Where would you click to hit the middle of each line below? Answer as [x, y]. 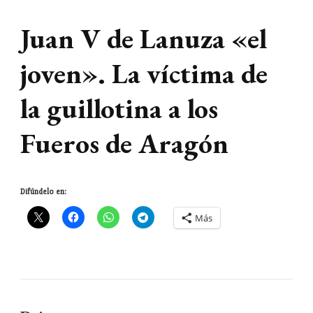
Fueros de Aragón [124, 143]
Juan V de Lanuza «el [144, 38]
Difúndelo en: [43, 191]
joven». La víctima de [144, 73]
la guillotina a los [119, 108]
